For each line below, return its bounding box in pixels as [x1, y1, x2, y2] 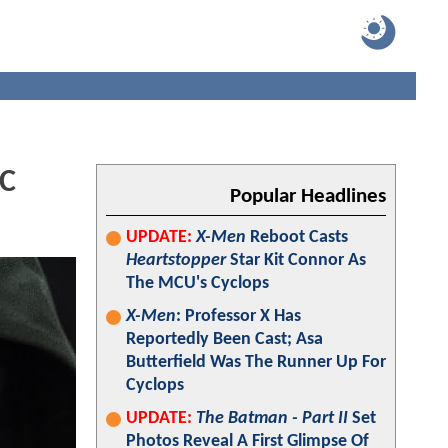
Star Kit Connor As [226, 251, 366, 270]
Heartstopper [126, 251, 226, 270]
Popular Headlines [230, 186, 386, 207]
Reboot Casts [246, 228, 348, 247]
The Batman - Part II [196, 409, 348, 428]
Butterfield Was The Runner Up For [126, 353, 386, 372]
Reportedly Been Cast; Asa [126, 330, 323, 349]
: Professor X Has [176, 307, 301, 326]
